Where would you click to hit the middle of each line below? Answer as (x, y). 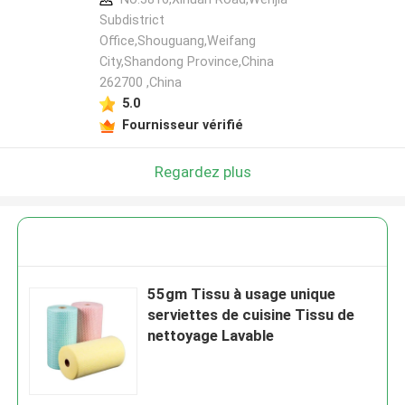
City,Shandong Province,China (186, 62)
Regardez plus (202, 171)
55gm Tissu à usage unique (242, 294)
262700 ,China (140, 83)
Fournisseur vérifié (182, 124)
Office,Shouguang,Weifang (177, 41)
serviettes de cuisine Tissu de (251, 315)
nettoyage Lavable (211, 336)
